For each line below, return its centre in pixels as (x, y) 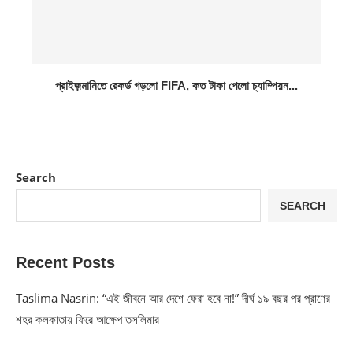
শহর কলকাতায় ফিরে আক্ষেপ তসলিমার (87, 319)
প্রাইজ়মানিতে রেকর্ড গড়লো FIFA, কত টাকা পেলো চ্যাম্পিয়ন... (176, 85)
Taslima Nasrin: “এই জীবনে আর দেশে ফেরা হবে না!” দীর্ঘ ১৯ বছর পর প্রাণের (173, 297)
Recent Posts (65, 262)
